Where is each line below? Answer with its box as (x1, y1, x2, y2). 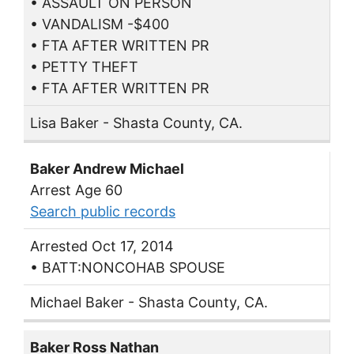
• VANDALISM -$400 (30, 15, 169, 32)
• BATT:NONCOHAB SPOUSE (30, 258, 225, 276)
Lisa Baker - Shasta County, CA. (30, 114, 243, 131)
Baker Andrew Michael (30, 160, 184, 177)
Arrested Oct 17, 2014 (30, 237, 174, 254)
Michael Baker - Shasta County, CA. (30, 293, 268, 311)
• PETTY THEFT (30, 58, 138, 75)
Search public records (30, 202, 175, 220)
